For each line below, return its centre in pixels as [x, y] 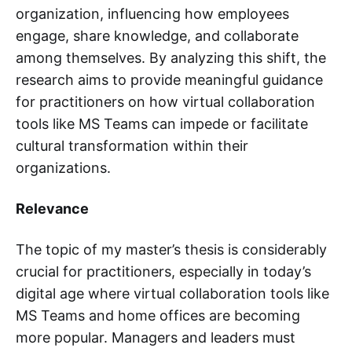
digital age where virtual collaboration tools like [172, 293]
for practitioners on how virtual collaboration [165, 101]
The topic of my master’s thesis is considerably [171, 249]
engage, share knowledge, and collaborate [157, 35]
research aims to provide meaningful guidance [169, 79]
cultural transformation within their [132, 145]
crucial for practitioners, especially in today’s [163, 271]
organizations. [63, 167]
